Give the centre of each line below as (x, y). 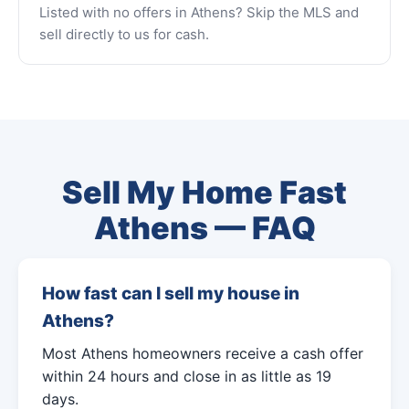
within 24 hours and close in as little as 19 (187, 376)
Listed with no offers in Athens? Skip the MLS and (199, 12)
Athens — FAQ (204, 228)
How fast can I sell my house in (171, 294)
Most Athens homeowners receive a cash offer (203, 353)
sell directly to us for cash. (124, 34)
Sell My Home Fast (204, 192)
